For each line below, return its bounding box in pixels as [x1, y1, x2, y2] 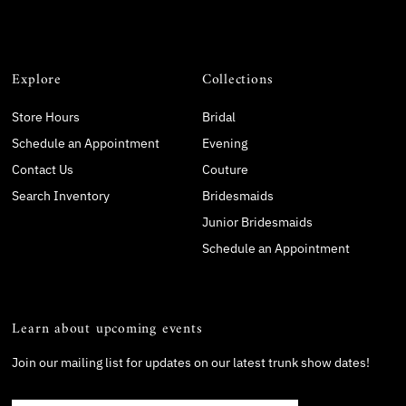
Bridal [201, 108, 236, 125]
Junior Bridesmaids [201, 213, 313, 230]
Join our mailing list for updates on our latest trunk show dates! [12, 353, 371, 371]
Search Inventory [12, 187, 111, 204]
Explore [12, 66, 62, 92]
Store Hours [12, 108, 81, 125]
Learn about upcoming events [12, 315, 203, 342]
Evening [201, 134, 247, 151]
